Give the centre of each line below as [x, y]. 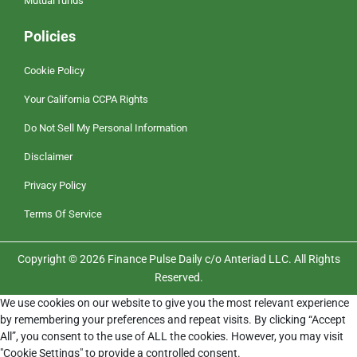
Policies [50, 37]
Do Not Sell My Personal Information [106, 128]
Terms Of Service [63, 214]
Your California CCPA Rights [86, 100]
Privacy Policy [55, 186]
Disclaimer [48, 157]
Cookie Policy [54, 71]
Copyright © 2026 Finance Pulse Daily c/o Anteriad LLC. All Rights [178, 259]
